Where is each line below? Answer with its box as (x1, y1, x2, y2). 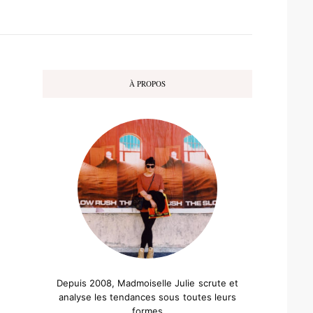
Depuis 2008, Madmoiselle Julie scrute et (57, 277, 238, 289)
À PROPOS (129, 78, 166, 89)
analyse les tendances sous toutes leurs (59, 291, 236, 303)
